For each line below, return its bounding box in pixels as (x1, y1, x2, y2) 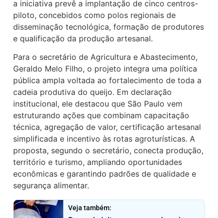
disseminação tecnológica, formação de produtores (13, 21, 204, 32)
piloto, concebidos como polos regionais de (13, 10, 176, 20)
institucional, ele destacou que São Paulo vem (13, 99, 183, 109)
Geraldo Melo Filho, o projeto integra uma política (13, 64, 198, 74)
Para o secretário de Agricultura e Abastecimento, (13, 52, 198, 62)
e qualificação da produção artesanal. (13, 33, 153, 43)
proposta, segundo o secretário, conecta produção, (13, 145, 204, 156)
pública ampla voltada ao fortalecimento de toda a (13, 75, 202, 86)
